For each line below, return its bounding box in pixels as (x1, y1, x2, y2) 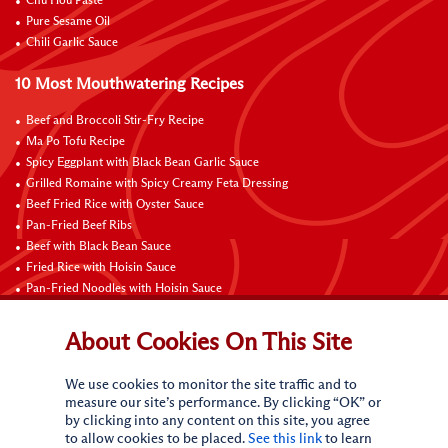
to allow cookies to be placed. (65, 432, 248, 446)
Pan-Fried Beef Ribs (26, 219, 132, 232)
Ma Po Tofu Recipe (26, 135, 125, 148)
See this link (248, 432, 322, 446)
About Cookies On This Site (65, 331, 352, 355)
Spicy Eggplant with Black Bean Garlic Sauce (26, 156, 259, 169)
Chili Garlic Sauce (26, 36, 118, 49)
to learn (322, 432, 372, 446)
